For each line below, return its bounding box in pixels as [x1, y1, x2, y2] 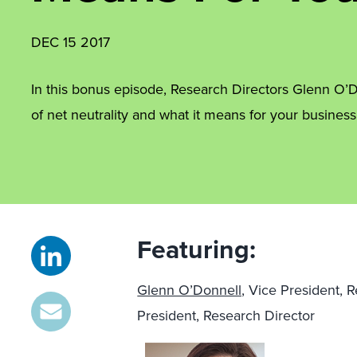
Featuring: [137, 230, 257, 269]
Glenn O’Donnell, [137, 280, 245, 300]
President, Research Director [137, 305, 316, 326]
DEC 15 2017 [31, 32, 110, 53]
